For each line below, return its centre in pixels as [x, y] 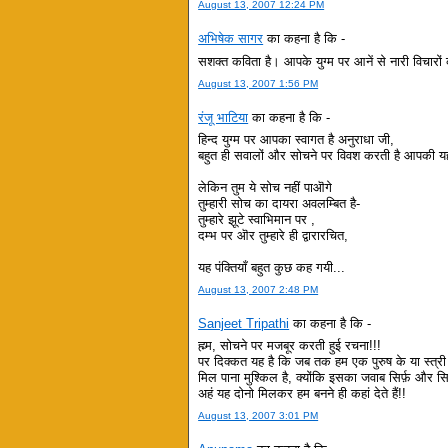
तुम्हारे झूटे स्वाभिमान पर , [257, 219]
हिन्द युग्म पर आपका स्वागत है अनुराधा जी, [296, 139]
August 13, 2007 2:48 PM [258, 290]
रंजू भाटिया [223, 117]
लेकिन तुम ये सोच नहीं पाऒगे [265, 187]
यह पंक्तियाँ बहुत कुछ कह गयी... [272, 267]
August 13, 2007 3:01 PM [258, 416]
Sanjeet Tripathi [244, 323]
